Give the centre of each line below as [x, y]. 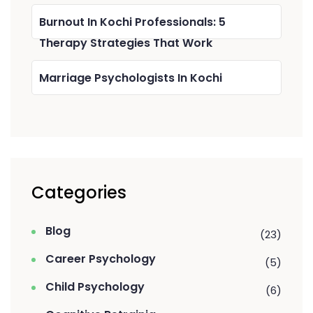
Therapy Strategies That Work [126, 43]
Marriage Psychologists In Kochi [131, 78]
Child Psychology [95, 286]
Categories [79, 192]
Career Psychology [101, 259]
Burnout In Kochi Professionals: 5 [132, 22]
